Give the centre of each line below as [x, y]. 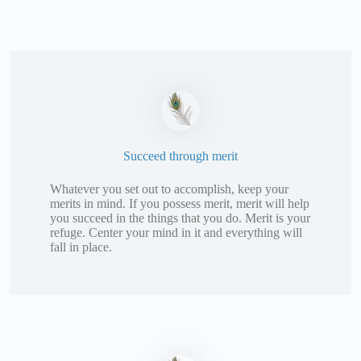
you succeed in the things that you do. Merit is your [180, 218]
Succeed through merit [180, 156]
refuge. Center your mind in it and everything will [176, 232]
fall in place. [81, 247]
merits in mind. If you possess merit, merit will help [180, 203]
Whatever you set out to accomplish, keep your [169, 189]
